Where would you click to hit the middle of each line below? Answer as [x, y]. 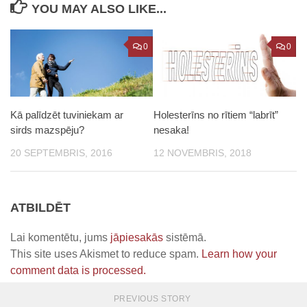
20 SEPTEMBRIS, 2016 [61, 153]
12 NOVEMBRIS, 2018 [202, 153]
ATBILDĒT [40, 208]
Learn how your [239, 254]
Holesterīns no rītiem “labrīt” [216, 115]
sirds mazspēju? [47, 130]
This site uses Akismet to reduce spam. [106, 254]
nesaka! [171, 130]
